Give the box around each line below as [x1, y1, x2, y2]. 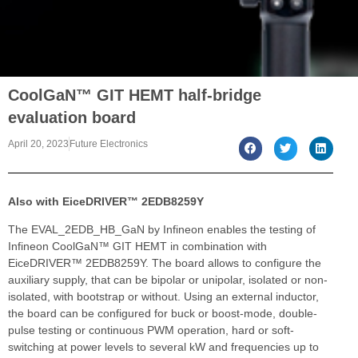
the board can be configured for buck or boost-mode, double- [8, 306, 317, 320]
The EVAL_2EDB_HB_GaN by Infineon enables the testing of [8, 222, 316, 236]
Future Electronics [70, 138, 148, 150]
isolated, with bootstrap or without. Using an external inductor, [8, 289, 319, 303]
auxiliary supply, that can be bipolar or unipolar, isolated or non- [8, 272, 328, 286]
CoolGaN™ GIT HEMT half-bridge [8, 86, 261, 105]
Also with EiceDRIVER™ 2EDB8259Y [8, 194, 204, 208]
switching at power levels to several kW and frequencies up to [8, 340, 319, 353]
